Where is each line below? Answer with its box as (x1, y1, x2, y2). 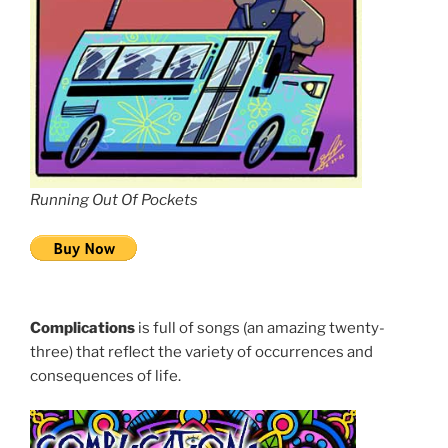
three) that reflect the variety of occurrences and (30, 342, 373, 361)
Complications (30, 318, 135, 337)
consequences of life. (30, 366, 181, 385)
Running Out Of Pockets (30, 191, 198, 210)
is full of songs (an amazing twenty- (135, 318, 385, 337)
